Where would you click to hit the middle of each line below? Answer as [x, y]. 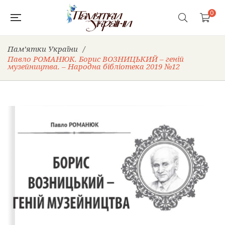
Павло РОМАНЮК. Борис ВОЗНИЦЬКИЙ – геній [96, 59]
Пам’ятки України [43, 49]
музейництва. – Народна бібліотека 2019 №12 [94, 66]
